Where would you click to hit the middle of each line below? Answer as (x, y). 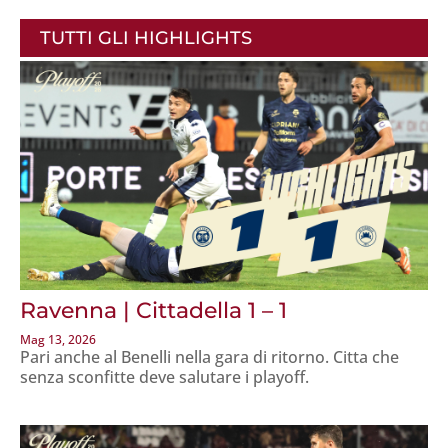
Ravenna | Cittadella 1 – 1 (153, 311)
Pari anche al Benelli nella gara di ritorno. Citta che (209, 357)
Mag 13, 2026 (58, 340)
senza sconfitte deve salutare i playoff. (164, 377)
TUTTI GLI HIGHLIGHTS (146, 37)
